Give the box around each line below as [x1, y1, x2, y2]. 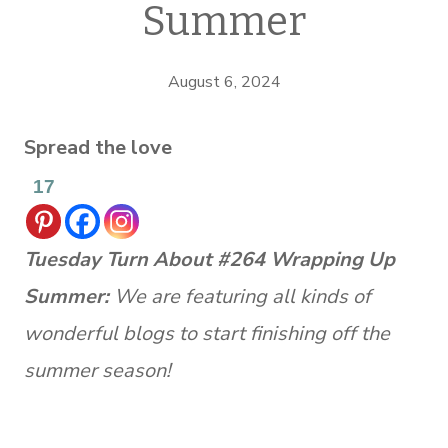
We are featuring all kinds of [109, 283, 371, 310]
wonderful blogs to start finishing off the [24, 320, 390, 347]
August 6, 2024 [167, 71, 281, 93]
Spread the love [24, 134, 172, 161]
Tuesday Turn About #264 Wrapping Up [24, 246, 395, 273]
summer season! [24, 357, 171, 384]
